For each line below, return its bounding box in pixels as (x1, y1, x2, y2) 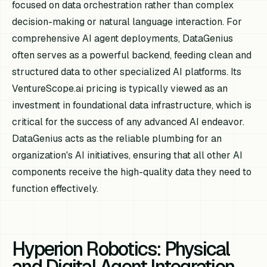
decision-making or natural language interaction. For (12, 15, 243, 28)
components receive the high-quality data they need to (12, 165, 252, 178)
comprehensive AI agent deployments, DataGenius (12, 32, 234, 45)
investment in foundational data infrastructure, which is (12, 98, 252, 111)
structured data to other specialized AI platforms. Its (12, 65, 242, 78)
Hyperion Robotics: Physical (12, 236, 230, 261)
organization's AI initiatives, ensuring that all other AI (12, 148, 243, 162)
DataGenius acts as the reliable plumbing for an (12, 132, 222, 145)
